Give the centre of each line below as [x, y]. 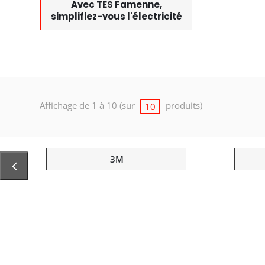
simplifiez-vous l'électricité [117, 17]
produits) [183, 106]
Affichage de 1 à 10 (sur [88, 106]
